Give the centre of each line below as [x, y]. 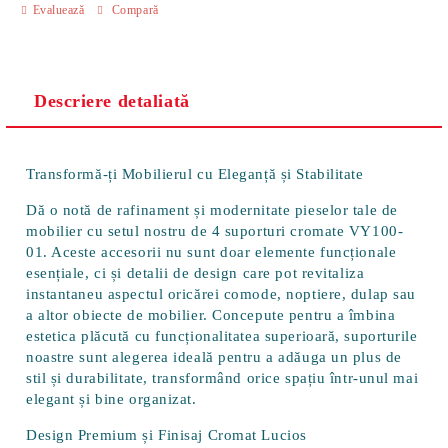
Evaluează [58, 9]
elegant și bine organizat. [111, 399]
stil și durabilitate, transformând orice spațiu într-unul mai [222, 378]
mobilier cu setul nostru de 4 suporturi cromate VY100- [215, 231]
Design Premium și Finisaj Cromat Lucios [166, 435]
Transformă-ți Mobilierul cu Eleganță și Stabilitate [195, 174]
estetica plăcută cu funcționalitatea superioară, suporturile [222, 336]
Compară [135, 9]
